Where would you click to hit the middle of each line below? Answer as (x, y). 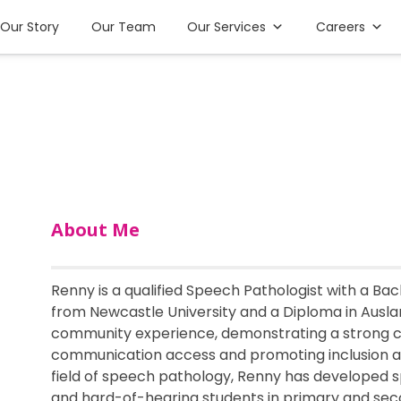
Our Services (227, 27)
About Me (95, 230)
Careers (341, 27)
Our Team (123, 27)
